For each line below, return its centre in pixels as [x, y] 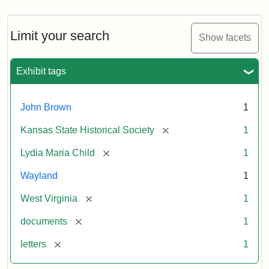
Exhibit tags [41, 71]
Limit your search [60, 35]
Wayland [39, 175]
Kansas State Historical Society [87, 130]
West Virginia [49, 198]
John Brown [46, 107]
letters [33, 244]
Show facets [225, 38]
